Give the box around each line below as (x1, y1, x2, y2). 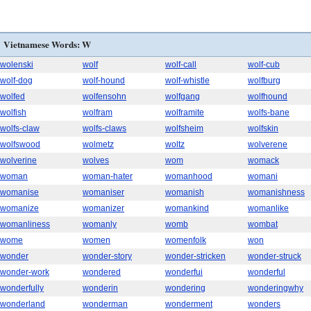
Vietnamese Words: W (3, 37, 91, 51)
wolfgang (165, 92, 200, 101)
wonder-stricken (165, 251, 226, 261)
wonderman (83, 299, 128, 309)
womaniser (83, 187, 124, 197)
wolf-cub (248, 60, 280, 69)
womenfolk (165, 235, 206, 245)
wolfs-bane (248, 108, 289, 117)
